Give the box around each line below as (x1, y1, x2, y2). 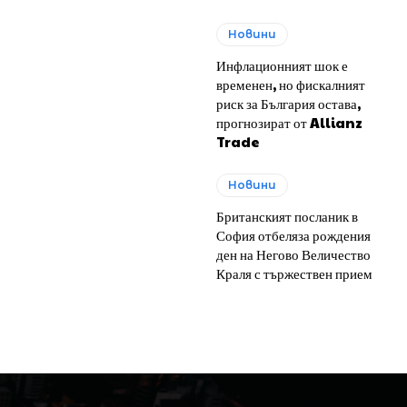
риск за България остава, (216, 93, 362, 113)
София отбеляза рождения (216, 224, 372, 244)
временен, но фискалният (216, 74, 366, 94)
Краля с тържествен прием (216, 263, 373, 283)
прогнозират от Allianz (216, 112, 363, 132)
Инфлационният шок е (216, 55, 349, 74)
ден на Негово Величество (216, 243, 372, 263)
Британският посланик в (216, 205, 359, 225)
